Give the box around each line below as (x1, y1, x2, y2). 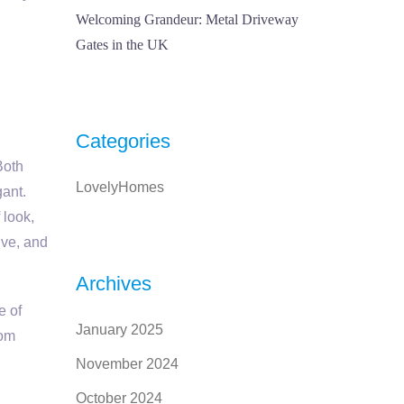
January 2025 (75, 322, 163, 337)
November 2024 (75, 356, 179, 372)
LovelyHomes (75, 179, 164, 195)
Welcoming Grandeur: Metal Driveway (75, 12, 298, 27)
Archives (75, 272, 151, 295)
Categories (75, 130, 170, 152)
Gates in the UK (75, 37, 169, 52)
